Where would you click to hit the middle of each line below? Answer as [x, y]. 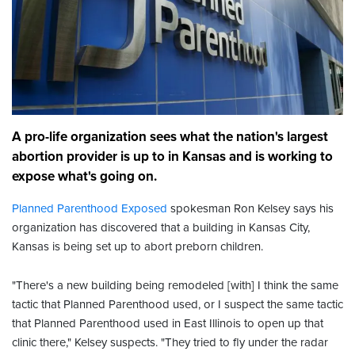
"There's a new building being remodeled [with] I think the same [175, 286]
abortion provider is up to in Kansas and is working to [172, 157]
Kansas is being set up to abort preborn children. [137, 247]
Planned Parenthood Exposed [90, 209]
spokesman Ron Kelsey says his [250, 209]
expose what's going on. [84, 177]
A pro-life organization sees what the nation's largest [170, 137]
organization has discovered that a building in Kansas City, [161, 228]
